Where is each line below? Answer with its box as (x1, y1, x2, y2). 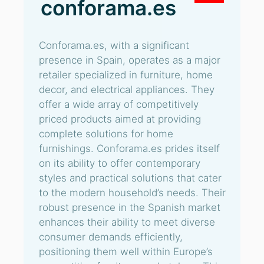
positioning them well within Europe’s (39, 246, 213, 258)
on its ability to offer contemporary (39, 157, 200, 169)
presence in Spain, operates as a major (39, 54, 220, 66)
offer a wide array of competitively (39, 98, 199, 110)
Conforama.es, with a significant (39, 39, 189, 51)
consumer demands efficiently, (39, 231, 183, 243)
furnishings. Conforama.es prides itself (39, 143, 220, 154)
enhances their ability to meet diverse (39, 216, 215, 228)
